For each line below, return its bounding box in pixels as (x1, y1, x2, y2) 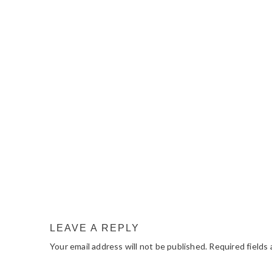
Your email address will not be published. (50, 241, 208, 251)
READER (49, 28, 133, 48)
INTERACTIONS (49, 50, 199, 70)
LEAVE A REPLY (50, 223, 140, 233)
